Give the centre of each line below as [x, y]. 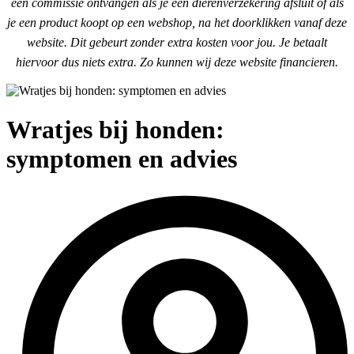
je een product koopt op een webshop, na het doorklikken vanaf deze [177, 23]
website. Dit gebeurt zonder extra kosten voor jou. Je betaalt [177, 43]
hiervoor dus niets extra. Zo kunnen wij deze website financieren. [177, 62]
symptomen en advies [122, 158]
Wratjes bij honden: [115, 129]
